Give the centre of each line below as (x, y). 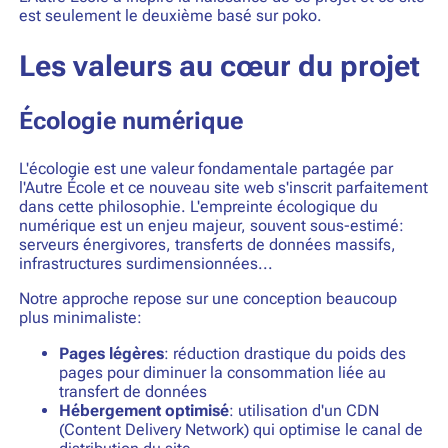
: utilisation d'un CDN (303, 410)
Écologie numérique (130, 121)
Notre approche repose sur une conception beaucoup (207, 299)
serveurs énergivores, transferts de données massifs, (207, 244)
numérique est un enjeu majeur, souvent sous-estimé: (211, 225)
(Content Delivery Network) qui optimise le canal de (240, 429)
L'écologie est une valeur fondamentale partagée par (205, 168)
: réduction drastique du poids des (284, 353)
